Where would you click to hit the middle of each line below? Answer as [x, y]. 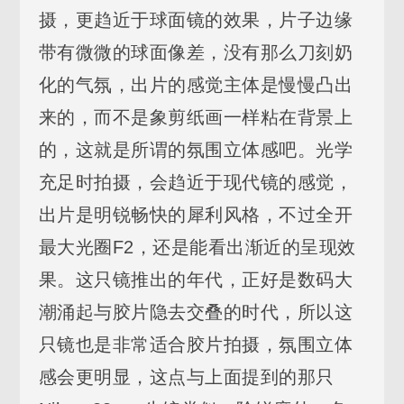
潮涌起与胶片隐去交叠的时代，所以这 [196, 312]
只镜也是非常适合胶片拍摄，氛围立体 [196, 344]
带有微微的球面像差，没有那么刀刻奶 [196, 52]
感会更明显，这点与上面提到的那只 [186, 376]
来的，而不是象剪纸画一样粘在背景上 [196, 117]
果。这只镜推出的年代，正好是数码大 [196, 279]
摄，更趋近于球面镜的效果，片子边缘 [196, 19]
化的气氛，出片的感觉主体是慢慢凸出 [196, 84]
